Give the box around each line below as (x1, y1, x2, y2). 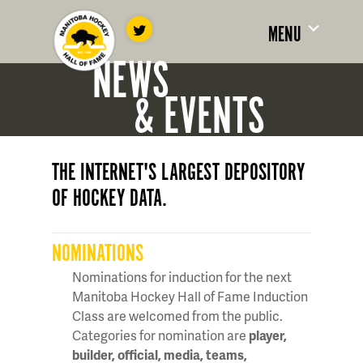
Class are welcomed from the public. (72, 306, 283, 325)
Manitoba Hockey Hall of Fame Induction (72, 287, 308, 305)
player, (249, 326, 287, 344)
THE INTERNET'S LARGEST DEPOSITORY (52, 158, 305, 189)
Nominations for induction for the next (72, 267, 292, 286)
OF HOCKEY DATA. (52, 184, 167, 215)
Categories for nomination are (72, 326, 249, 344)
